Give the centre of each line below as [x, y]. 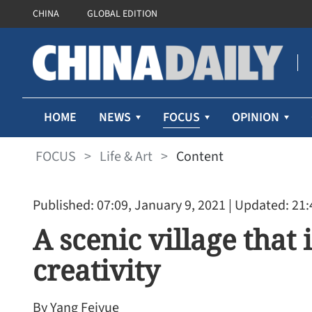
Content [200, 156]
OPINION [256, 117]
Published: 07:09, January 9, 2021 [129, 205]
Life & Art [126, 156]
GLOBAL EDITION [122, 14]
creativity [96, 270]
